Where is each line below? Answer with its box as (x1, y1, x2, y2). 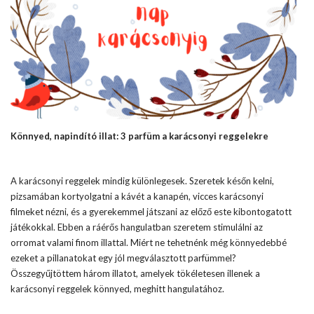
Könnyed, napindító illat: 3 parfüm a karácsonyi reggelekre (11, 130, 268, 142)
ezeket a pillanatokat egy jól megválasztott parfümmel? (11, 252, 236, 264)
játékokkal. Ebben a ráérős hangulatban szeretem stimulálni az (11, 221, 263, 233)
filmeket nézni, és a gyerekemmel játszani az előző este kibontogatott (11, 206, 292, 217)
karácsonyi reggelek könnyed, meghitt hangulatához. (11, 283, 224, 294)
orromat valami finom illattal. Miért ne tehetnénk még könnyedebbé (11, 237, 287, 248)
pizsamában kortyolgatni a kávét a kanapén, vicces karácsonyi (11, 191, 264, 202)
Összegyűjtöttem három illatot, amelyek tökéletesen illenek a (11, 268, 260, 279)
